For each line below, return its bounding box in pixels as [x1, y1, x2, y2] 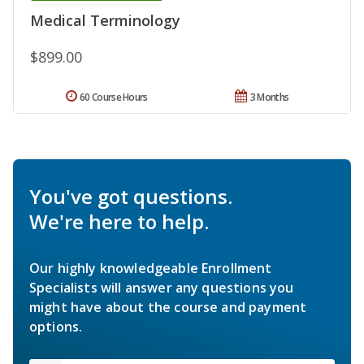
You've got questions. [29, 183, 232, 210]
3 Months [249, 90, 289, 105]
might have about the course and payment [29, 298, 307, 317]
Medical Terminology [30, 11, 180, 31]
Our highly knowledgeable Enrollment [29, 259, 272, 278]
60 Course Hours [80, 90, 148, 105]
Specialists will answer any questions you [29, 279, 294, 297]
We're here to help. [29, 208, 209, 236]
